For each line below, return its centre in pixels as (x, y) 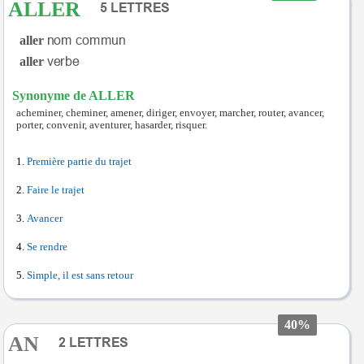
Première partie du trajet (79, 162)
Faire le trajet (56, 190)
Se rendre (47, 247)
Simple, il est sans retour (80, 275)
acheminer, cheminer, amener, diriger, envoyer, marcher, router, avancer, (170, 113)
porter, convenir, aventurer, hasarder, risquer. (112, 125)
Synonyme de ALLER (74, 95)
